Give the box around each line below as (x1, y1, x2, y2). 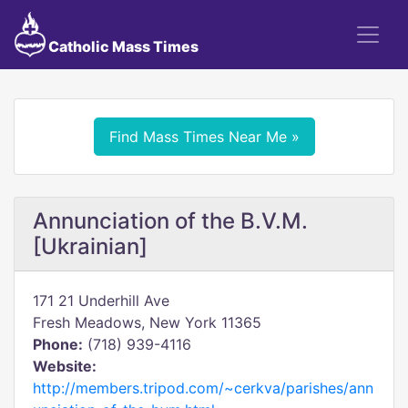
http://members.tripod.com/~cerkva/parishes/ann (33, 379, 373, 397)
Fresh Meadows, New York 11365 (33, 313, 261, 331)
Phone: (33, 335, 83, 353)
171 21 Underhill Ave (33, 291, 169, 310)
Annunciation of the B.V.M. (33, 208, 308, 234)
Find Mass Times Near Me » (108, 127, 300, 146)
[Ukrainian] (33, 233, 148, 260)
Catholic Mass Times (45, 37, 199, 56)
